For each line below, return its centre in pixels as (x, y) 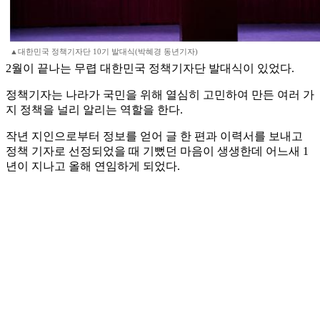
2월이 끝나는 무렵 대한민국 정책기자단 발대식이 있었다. (150, 69)
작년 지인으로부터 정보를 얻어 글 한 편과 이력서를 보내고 (154, 136)
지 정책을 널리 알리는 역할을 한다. (94, 110)
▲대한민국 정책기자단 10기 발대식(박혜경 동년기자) (104, 52)
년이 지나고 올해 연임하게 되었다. (93, 166)
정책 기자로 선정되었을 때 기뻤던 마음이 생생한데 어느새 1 (157, 151)
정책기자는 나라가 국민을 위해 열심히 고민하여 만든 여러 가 (160, 95)
